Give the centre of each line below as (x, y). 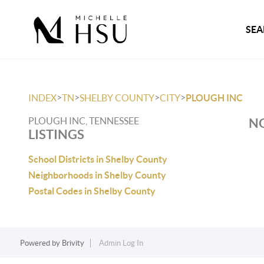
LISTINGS (56, 134)
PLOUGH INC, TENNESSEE (84, 121)
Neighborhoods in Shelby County (97, 175)
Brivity (73, 243)
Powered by (41, 243)
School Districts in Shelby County (98, 159)
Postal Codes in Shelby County (92, 191)
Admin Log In (121, 243)
